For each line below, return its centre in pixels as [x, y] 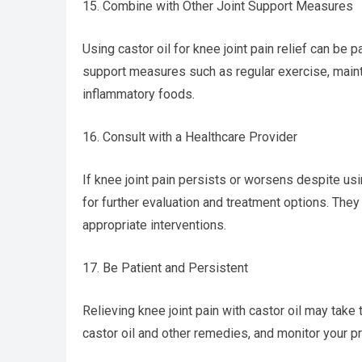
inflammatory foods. [139, 94]
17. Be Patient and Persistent [165, 268]
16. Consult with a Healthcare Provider [190, 137]
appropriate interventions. [154, 225]
